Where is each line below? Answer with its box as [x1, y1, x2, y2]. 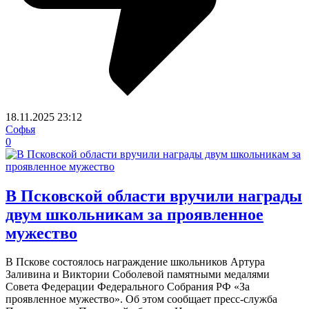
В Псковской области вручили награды [6, 186, 302, 205]
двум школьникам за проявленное [6, 205, 263, 223]
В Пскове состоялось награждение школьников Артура [6, 256, 265, 268]
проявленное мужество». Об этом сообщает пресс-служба [6, 293, 277, 306]
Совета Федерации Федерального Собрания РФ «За [6, 281, 250, 293]
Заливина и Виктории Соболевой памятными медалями [6, 268, 270, 281]
